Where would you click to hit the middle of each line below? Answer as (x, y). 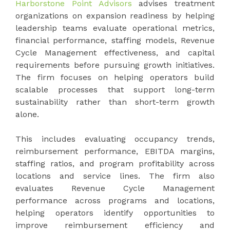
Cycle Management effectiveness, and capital (115, 52)
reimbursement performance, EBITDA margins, (115, 151)
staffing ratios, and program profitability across (115, 163)
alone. (27, 114)
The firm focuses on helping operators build (115, 77)
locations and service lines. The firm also (115, 176)
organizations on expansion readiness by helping (115, 15)
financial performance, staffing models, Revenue (115, 40)
